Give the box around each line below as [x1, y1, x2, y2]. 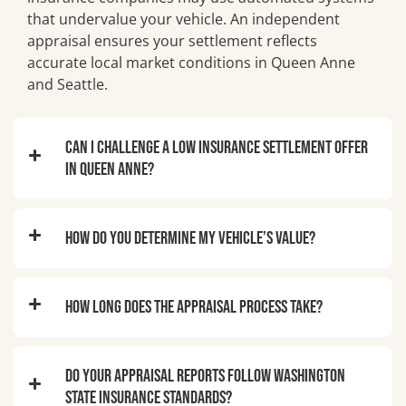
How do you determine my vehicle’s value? [65, 227, 315, 250]
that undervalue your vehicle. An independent [27, 9, 340, 30]
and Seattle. [27, 74, 108, 95]
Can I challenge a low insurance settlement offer [65, 137, 368, 159]
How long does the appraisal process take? [65, 296, 323, 319]
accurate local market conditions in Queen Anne [27, 53, 355, 73]
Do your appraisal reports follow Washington [65, 365, 345, 388]
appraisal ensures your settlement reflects [27, 31, 317, 52]
